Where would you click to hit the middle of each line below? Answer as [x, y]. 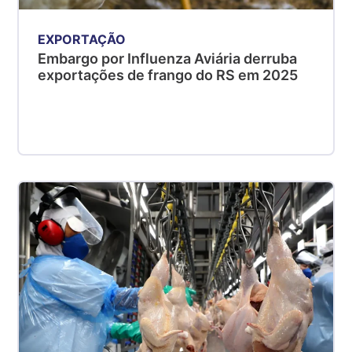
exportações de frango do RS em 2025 [168, 75]
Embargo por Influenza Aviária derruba [168, 58]
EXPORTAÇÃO [82, 39]
